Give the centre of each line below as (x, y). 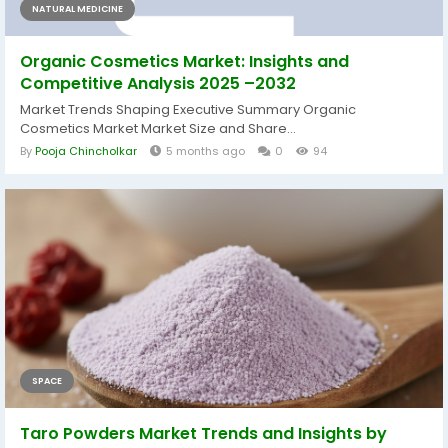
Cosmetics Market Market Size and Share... (158, 128)
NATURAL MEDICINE (77, 8)
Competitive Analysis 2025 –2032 (158, 83)
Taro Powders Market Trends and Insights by (203, 433)
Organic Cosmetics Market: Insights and (184, 61)
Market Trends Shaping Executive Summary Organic (188, 109)
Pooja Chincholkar (86, 150)
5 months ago (205, 150)
